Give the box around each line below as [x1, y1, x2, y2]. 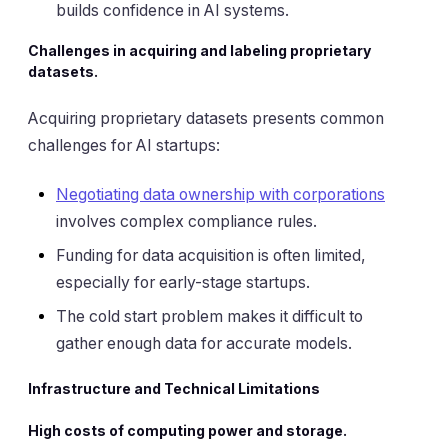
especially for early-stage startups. [56, 272, 310, 292]
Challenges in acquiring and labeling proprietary [28, 42, 371, 60]
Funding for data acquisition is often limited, [56, 245, 366, 265]
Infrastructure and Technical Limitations [28, 379, 320, 397]
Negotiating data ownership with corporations [56, 184, 385, 204]
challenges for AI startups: [28, 135, 220, 155]
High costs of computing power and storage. [28, 421, 347, 439]
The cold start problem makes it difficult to [56, 306, 363, 326]
